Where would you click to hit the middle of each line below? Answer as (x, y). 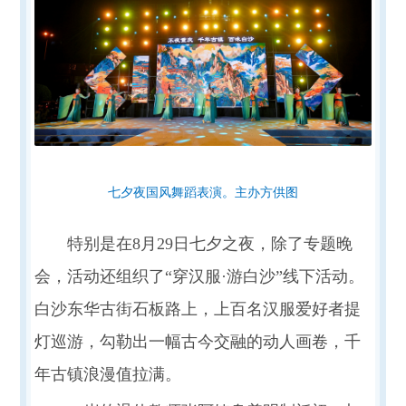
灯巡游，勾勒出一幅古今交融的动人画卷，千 (197, 341)
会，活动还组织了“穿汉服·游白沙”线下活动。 (199, 276)
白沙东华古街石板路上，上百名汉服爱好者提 (197, 309)
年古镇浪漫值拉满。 (107, 374)
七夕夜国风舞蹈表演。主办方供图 (203, 192)
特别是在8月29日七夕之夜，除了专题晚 (209, 243)
